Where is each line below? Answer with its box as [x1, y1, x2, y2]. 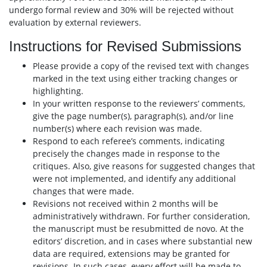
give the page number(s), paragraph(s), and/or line [33, 110, 234, 122]
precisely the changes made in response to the [33, 148, 220, 159]
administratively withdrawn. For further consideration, [33, 210, 250, 222]
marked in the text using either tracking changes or [33, 73, 238, 84]
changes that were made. [33, 185, 134, 197]
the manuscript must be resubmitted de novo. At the [33, 223, 244, 234]
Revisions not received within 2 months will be [33, 198, 218, 209]
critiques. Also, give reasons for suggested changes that [33, 160, 255, 172]
